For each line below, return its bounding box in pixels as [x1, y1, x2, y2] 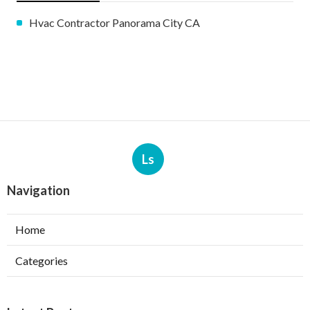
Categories [15, 253, 68, 267]
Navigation [7, 182, 70, 198]
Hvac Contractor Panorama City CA [29, 15, 200, 29]
